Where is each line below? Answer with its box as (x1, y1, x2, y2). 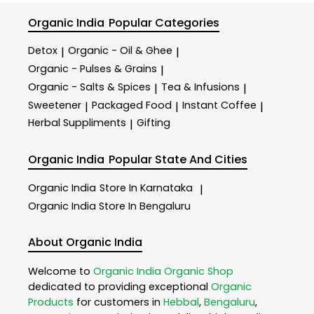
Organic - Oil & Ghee (68, 43, 172, 58)
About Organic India (28, 234, 142, 251)
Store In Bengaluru (99, 198, 191, 213)
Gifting (137, 116, 170, 130)
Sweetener (28, 97, 81, 112)
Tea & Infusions (161, 79, 240, 94)
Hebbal (163, 295, 199, 310)
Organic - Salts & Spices (28, 79, 151, 94)
